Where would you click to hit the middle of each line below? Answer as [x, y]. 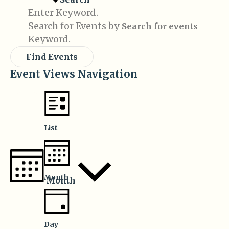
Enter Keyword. [63, 13]
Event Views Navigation [74, 74]
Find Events [52, 57]
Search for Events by [74, 26]
